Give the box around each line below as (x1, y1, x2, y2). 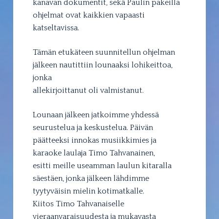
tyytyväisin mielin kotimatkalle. (32, 186, 144, 196)
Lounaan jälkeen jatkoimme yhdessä (32, 110, 159, 119)
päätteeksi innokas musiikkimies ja (32, 135, 156, 145)
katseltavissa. (32, 23, 79, 32)
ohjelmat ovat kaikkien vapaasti (32, 10, 145, 20)
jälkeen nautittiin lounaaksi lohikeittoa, (32, 60, 173, 69)
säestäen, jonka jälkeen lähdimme (32, 174, 149, 183)
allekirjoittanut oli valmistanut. (32, 86, 144, 95)
